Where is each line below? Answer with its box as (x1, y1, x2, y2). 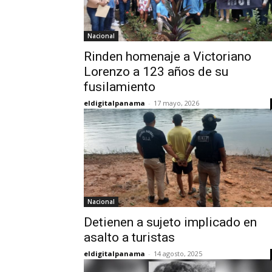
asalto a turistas (84, 230, 175, 245)
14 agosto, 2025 (154, 249, 202, 258)
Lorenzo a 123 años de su (84, 64, 228, 79)
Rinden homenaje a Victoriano (84, 49, 251, 64)
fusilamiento (84, 80, 155, 94)
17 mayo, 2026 (154, 98, 199, 107)
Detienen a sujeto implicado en (84, 215, 257, 229)
